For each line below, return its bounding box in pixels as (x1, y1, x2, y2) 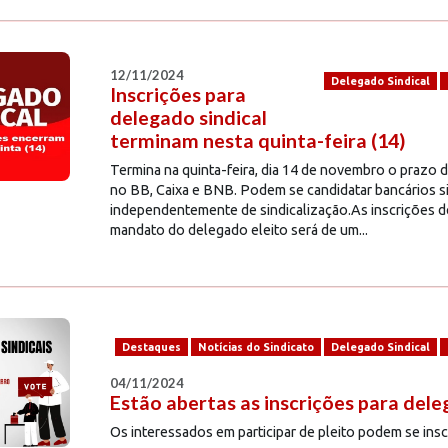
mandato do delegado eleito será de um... (109, 222, 368, 239)
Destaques (121, 341, 181, 354)
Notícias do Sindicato (197, 341, 314, 354)
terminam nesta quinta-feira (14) (109, 129, 406, 153)
